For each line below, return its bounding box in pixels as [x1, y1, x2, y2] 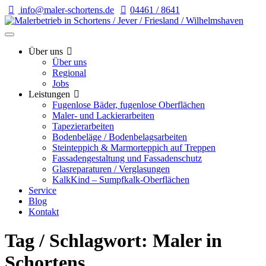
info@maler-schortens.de [20, 5, 115, 15]
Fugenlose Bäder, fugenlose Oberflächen [52, 100, 205, 110]
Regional [52, 68, 86, 78]
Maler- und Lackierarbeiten [52, 110, 154, 121]
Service [28, 185, 56, 195]
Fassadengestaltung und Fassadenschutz [52, 153, 202, 163]
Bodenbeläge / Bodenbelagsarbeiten [52, 132, 187, 142]
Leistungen [28, 89, 70, 99]
